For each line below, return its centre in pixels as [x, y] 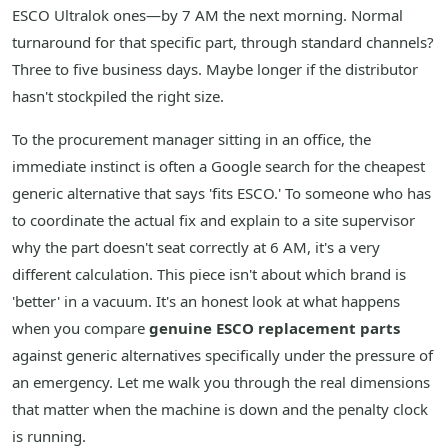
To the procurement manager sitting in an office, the [191, 139]
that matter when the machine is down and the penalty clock [220, 409]
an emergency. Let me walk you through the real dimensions [221, 382]
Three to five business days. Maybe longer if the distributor [215, 69]
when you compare [80, 328]
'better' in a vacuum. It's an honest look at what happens [206, 301]
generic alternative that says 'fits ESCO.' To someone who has [221, 193]
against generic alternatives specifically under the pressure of [222, 355]
